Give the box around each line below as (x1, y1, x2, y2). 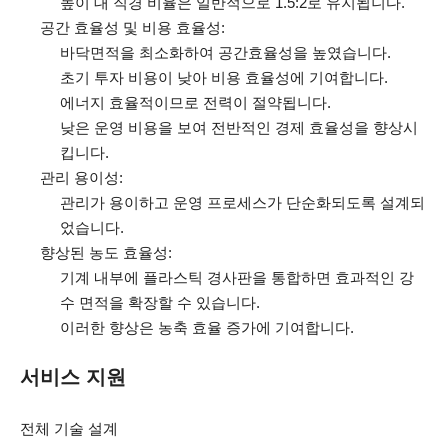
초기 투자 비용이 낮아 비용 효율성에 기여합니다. (60, 69, 388, 86)
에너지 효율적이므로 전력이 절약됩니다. (60, 94, 331, 111)
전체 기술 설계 (20, 420, 118, 437)
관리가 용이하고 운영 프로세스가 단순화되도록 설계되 (60, 194, 425, 211)
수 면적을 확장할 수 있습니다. (60, 294, 260, 311)
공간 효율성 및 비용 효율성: (40, 19, 225, 36)
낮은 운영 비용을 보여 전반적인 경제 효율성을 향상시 (60, 119, 418, 136)
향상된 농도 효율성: (40, 244, 172, 261)
